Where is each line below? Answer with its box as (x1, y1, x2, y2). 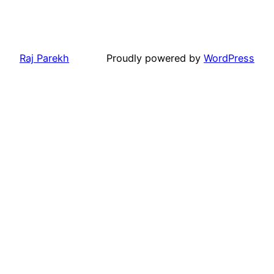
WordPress (204, 51, 254, 64)
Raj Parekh (20, 51, 69, 64)
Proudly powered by (106, 51, 204, 64)
